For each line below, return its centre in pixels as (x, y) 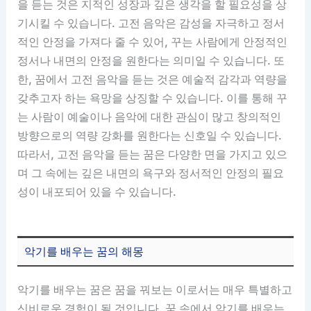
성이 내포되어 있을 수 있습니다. (97, 192)
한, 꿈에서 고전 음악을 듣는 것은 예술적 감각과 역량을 (153, 79)
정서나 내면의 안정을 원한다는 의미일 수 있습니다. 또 (151, 61)
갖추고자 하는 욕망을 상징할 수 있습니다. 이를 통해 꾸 (153, 98)
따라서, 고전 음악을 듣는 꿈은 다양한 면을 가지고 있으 (153, 154)
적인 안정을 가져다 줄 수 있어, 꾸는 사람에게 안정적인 (153, 42)
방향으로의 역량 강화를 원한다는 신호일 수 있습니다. (150, 136)
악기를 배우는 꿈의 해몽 (84, 252)
